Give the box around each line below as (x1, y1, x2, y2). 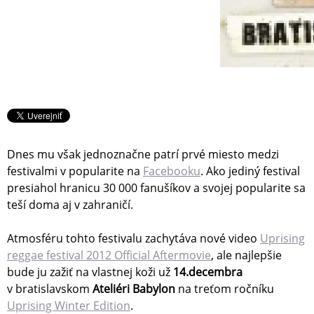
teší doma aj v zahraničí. (7, 197, 133, 212)
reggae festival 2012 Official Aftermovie (7, 247, 211, 263)
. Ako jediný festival (200, 163, 300, 179)
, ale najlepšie (211, 247, 282, 263)
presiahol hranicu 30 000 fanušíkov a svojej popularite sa (7, 180, 306, 196)
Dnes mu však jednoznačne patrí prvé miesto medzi (7, 146, 279, 162)
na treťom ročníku (175, 281, 274, 296)
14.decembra (173, 264, 243, 280)
